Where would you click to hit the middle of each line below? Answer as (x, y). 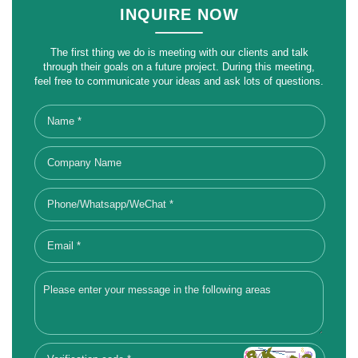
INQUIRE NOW (179, 14)
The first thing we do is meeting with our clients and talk (179, 52)
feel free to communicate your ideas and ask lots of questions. (179, 81)
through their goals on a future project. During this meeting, (179, 66)
